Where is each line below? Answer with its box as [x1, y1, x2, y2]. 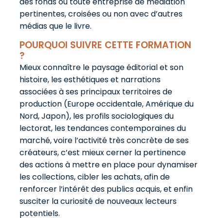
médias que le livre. [19, 20, 91, 32]
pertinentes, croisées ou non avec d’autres [19, 8, 182, 19]
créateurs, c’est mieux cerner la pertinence [19, 147, 186, 158]
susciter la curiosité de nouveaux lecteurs [19, 196, 177, 207]
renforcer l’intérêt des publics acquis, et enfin [19, 183, 193, 195]
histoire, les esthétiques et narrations [19, 74, 161, 85]
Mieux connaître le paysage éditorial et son [19, 62, 183, 73]
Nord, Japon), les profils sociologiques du [19, 110, 174, 122]
